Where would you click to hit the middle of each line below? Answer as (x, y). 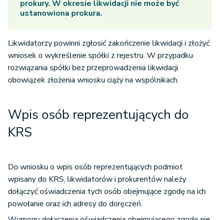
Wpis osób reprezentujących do (98, 115)
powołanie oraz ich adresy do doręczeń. (75, 204)
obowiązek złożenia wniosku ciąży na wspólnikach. (93, 80)
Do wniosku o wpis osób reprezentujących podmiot (95, 167)
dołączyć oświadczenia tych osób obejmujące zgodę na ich (107, 192)
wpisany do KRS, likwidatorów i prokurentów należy (97, 179)
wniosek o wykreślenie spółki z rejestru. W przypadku (100, 56)
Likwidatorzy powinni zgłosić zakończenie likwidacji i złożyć (109, 43)
